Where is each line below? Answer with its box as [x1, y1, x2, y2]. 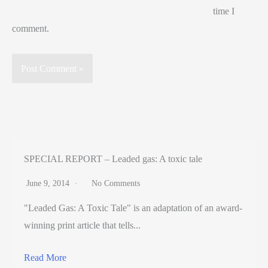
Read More [24, 252, 66, 263]
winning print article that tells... [24, 220, 141, 230]
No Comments [92, 178, 140, 188]
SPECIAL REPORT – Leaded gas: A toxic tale [24, 153, 202, 164]
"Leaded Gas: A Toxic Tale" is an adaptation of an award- [24, 202, 242, 213]
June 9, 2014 [26, 178, 72, 188]
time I [213, 5, 234, 16]
